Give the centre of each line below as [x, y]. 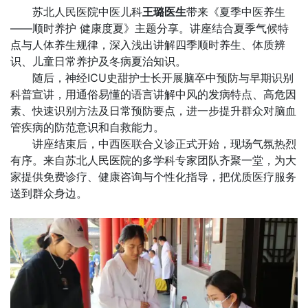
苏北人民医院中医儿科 [87, 11]
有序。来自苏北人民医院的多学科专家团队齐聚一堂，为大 [153, 160]
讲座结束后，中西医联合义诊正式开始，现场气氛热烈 [164, 143]
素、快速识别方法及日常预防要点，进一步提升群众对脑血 [153, 110]
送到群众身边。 [49, 193]
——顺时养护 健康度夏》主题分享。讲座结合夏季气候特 [150, 28]
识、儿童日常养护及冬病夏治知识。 [98, 61]
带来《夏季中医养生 [236, 11]
